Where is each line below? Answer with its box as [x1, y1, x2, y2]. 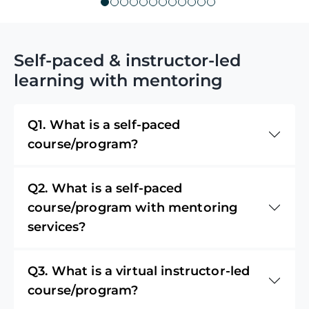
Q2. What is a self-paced [28, 180, 183, 196]
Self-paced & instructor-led [14, 50, 241, 70]
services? [28, 219, 86, 235]
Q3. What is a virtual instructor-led [28, 263, 250, 279]
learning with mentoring [14, 70, 223, 90]
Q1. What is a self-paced [28, 117, 181, 132]
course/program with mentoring [28, 199, 238, 215]
